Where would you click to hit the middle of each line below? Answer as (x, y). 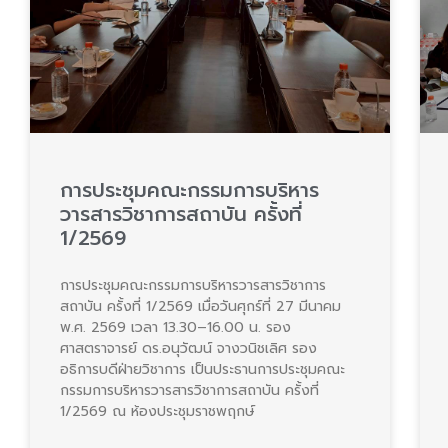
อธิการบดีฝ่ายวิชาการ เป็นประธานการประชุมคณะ (202, 370)
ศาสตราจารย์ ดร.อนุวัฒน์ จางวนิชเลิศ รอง (188, 349)
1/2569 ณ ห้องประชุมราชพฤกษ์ (157, 412)
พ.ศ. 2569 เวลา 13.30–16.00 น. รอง (175, 328)
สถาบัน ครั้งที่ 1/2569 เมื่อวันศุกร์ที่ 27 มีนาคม (200, 307)
